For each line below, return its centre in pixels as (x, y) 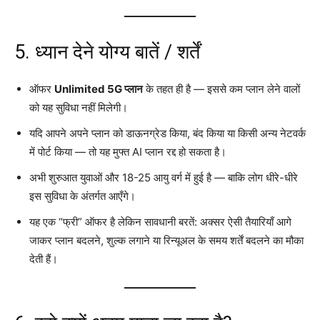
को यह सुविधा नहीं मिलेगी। (79, 107)
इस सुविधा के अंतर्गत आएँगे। (82, 196)
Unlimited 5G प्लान (99, 89)
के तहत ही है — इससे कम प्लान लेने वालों (221, 89)
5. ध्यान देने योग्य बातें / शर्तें (107, 52)
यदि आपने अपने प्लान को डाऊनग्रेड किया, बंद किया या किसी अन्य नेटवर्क (167, 133)
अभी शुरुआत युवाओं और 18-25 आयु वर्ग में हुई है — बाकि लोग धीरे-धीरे (164, 177)
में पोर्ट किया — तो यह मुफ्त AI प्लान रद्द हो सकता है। (128, 151)
